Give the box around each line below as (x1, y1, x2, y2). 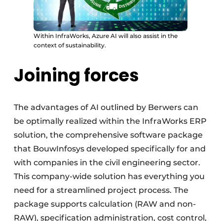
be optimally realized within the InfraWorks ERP (14, 116, 207, 126)
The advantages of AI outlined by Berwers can (14, 103, 198, 112)
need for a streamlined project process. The (14, 185, 188, 195)
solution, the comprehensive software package (14, 130, 203, 140)
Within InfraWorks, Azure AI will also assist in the (34, 32, 178, 39)
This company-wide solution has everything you (14, 172, 205, 182)
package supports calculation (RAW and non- (14, 199, 196, 209)
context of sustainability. (34, 41, 106, 49)
